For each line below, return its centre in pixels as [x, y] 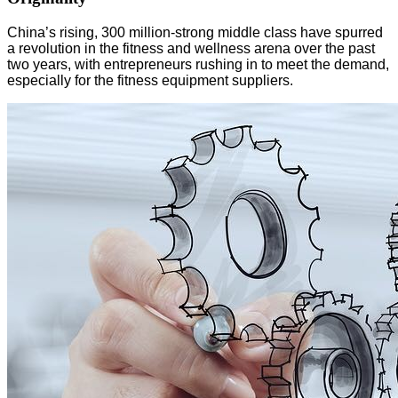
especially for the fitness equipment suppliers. [150, 80]
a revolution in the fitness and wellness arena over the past [191, 48]
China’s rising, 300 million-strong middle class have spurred [195, 32]
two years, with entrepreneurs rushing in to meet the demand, [198, 64]
